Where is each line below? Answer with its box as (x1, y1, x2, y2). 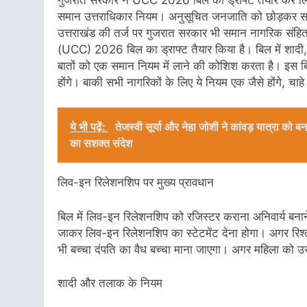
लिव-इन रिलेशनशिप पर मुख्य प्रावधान (58, 175, 214, 190)
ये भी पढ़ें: (70, 120, 108, 134)
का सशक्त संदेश (70, 136, 132, 151)
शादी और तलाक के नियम (58, 276, 162, 291)
